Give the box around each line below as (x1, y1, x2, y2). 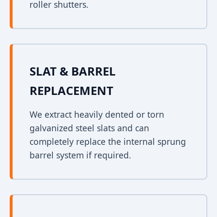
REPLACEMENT (30, 82, 113, 98)
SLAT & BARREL (30, 63, 116, 79)
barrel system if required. (30, 149, 131, 161)
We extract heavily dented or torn (30, 108, 164, 120)
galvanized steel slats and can (30, 122, 149, 134)
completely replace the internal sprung (30, 136, 186, 147)
